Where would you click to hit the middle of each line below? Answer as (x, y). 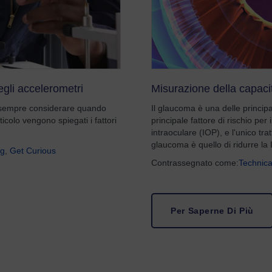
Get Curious (33, 151)
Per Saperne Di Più (212, 211)
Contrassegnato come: (195, 163)
